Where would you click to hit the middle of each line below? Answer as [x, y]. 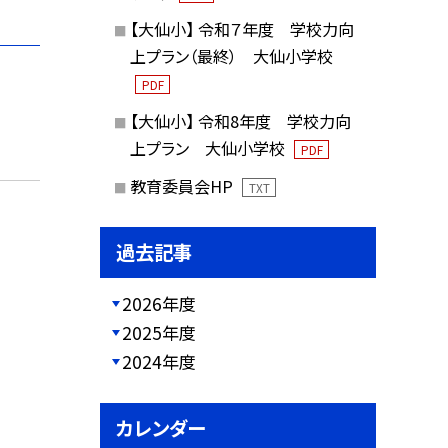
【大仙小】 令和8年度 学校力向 [240, 121]
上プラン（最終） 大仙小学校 [231, 56]
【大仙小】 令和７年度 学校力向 [241, 29]
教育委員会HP [183, 185]
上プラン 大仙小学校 [209, 148]
